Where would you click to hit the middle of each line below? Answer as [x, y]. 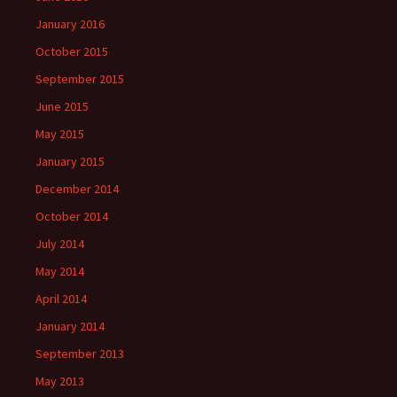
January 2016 [70, 24]
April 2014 [61, 299]
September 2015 [80, 79]
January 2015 [70, 161]
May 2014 [60, 271]
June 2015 [62, 106]
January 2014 [70, 326]
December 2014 [77, 189]
